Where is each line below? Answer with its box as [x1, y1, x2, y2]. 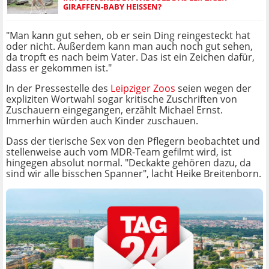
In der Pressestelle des [6, 82, 110, 95]
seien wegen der [175, 82, 252, 95]
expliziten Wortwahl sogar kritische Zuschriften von [6, 92, 237, 106]
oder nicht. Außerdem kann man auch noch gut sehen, [6, 40, 253, 53]
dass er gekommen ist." [6, 61, 112, 75]
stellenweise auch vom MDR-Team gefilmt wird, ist [6, 145, 232, 159]
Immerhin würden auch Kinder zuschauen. [6, 114, 198, 128]
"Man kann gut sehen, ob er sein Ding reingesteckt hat [6, 29, 250, 43]
